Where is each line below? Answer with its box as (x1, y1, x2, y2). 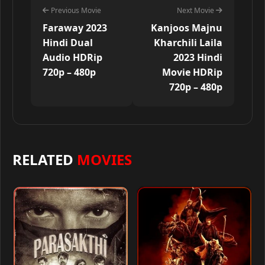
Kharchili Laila (154, 36, 222, 50)
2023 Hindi (173, 51, 222, 64)
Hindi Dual (43, 36, 93, 50)
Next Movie (177, 5, 216, 16)
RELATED (12, 150, 77, 170)
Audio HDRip (43, 51, 102, 64)
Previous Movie (49, 5, 101, 16)
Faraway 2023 (43, 21, 107, 35)
